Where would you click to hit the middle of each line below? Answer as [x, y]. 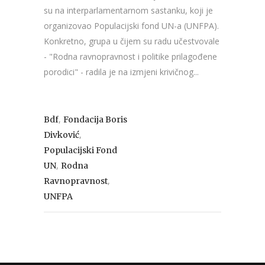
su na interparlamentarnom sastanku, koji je [128, 10]
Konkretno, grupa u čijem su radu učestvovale [132, 41]
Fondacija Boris [95, 119]
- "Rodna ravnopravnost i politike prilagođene [130, 56]
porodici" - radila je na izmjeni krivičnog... [121, 72]
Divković [62, 135]
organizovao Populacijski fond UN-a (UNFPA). [131, 25]
